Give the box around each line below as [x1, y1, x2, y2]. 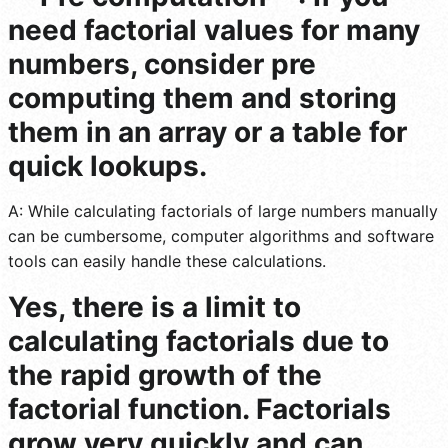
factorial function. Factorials [8, 391, 391, 426]
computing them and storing [8, 80, 397, 115]
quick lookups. [8, 148, 207, 183]
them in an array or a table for [8, 114, 407, 149]
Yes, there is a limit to [8, 289, 301, 324]
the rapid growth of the [8, 357, 322, 392]
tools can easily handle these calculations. [8, 250, 326, 271]
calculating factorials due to [8, 323, 389, 358]
